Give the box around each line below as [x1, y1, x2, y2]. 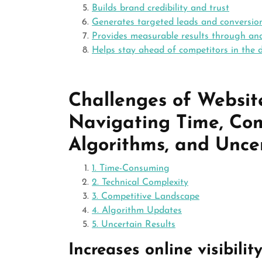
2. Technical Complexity [92, 178, 188, 187]
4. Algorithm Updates [92, 206, 182, 215]
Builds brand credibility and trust [92, 4, 229, 13]
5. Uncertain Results [92, 220, 175, 229]
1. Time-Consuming [92, 164, 170, 173]
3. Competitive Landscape [92, 192, 199, 201]
